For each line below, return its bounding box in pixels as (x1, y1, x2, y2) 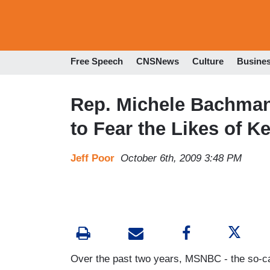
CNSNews (136, 56, 179, 67)
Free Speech (71, 56, 123, 67)
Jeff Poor (71, 152, 115, 164)
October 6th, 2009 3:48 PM (121, 152, 242, 164)
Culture (192, 56, 224, 67)
